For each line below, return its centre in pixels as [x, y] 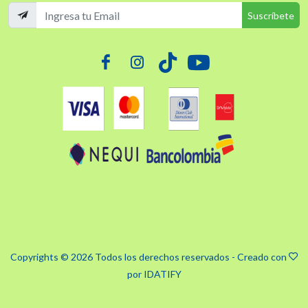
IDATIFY [162, 274]
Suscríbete [271, 15]
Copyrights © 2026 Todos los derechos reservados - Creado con [149, 257]
